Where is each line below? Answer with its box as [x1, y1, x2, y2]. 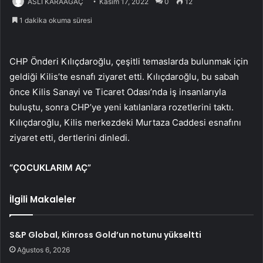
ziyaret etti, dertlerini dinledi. [9, 132, 130, 144]
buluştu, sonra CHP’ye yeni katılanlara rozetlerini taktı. [9, 102, 234, 113]
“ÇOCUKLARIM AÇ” [9, 162, 91, 174]
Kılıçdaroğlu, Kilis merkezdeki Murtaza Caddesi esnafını [9, 117, 241, 129]
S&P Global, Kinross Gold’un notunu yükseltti [9, 229, 202, 241]
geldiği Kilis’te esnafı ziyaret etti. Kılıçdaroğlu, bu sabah [9, 71, 239, 83]
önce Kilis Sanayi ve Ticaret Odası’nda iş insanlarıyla [9, 86, 226, 98]
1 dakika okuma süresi [18, 16, 92, 25]
